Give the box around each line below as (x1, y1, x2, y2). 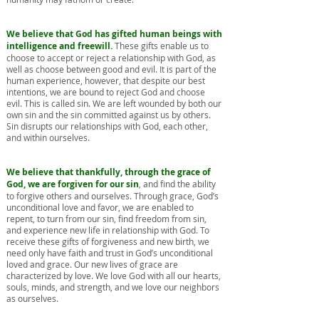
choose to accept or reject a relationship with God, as (6, 52, 216, 63)
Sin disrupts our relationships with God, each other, (6, 120, 208, 132)
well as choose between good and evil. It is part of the (6, 63, 216, 75)
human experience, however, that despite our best (6, 75, 205, 86)
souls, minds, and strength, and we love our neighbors (6, 281, 219, 293)
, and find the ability (139, 178, 216, 189)
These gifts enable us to (113, 40, 209, 51)
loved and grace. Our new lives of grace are (6, 258, 178, 270)
